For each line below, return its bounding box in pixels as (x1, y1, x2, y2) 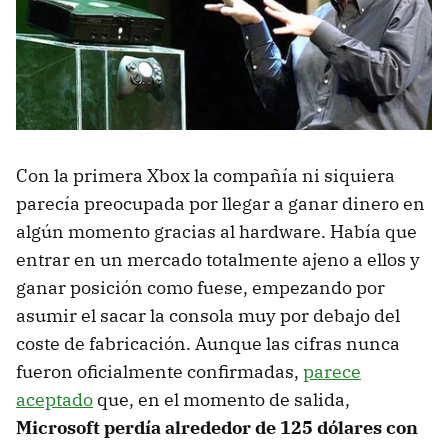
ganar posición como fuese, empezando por (16, 275, 385, 299)
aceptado (16, 387, 93, 411)
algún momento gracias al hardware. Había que (16, 219, 417, 243)
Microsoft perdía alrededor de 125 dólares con (16, 415, 418, 439)
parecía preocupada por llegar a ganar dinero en (16, 191, 425, 215)
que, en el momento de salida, (93, 387, 350, 411)
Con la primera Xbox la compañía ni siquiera (16, 163, 395, 187)
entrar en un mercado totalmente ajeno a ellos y (16, 247, 420, 271)
